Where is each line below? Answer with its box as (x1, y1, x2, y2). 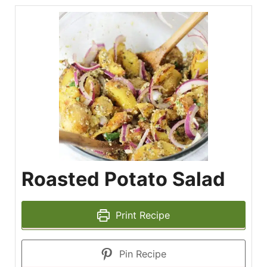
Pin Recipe (116, 248, 167, 260)
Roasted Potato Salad (21, 167, 225, 191)
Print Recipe (113, 209, 170, 221)
